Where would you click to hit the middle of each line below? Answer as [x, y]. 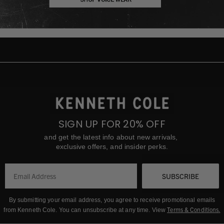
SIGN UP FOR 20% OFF [112, 124]
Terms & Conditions [193, 209]
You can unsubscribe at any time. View [113, 210]
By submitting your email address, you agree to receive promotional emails [112, 200]
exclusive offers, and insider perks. [112, 147]
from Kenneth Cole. [31, 210]
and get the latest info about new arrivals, [112, 137]
